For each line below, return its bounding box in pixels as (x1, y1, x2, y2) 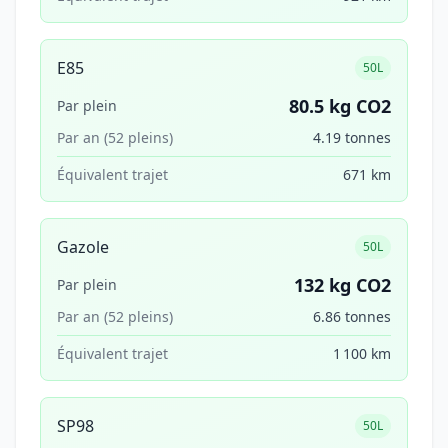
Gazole (57, 236, 109, 258)
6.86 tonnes (313, 307, 391, 326)
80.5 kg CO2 (289, 94, 391, 118)
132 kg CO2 (294, 273, 391, 297)
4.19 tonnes (313, 128, 391, 147)
